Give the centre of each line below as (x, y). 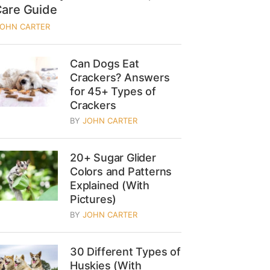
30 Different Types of (125, 252)
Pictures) (93, 199)
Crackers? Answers (120, 77)
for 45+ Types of (113, 91)
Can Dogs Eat (105, 64)
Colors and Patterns (121, 171)
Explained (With (110, 185)
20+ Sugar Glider (113, 158)
